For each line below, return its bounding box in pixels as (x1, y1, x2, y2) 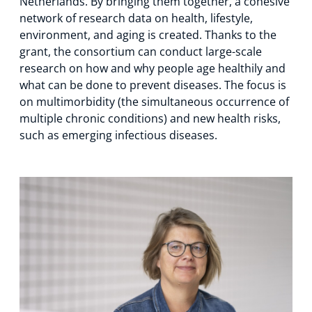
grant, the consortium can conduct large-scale (19, 44, 262, 59)
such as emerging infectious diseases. (19, 127, 217, 143)
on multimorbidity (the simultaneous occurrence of (19, 94, 289, 109)
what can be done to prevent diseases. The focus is (19, 77, 286, 93)
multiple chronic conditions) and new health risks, (19, 111, 281, 126)
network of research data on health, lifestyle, (19, 10, 253, 26)
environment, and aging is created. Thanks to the (19, 27, 276, 42)
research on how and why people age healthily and (19, 61, 286, 76)
